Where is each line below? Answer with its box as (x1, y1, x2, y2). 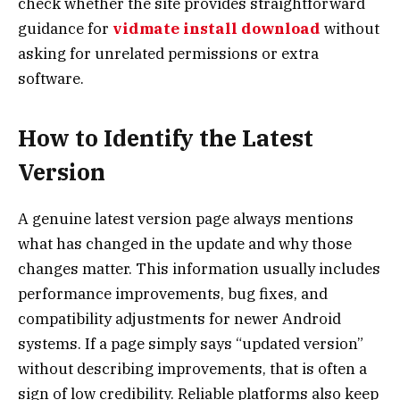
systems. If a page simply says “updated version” (18, 334, 363, 354)
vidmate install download (112, 18, 321, 38)
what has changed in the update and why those (18, 234, 352, 254)
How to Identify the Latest (18, 123, 313, 154)
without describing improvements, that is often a (18, 359, 367, 379)
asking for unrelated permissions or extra (18, 43, 319, 63)
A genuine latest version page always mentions (18, 209, 354, 229)
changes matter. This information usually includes (18, 259, 380, 279)
